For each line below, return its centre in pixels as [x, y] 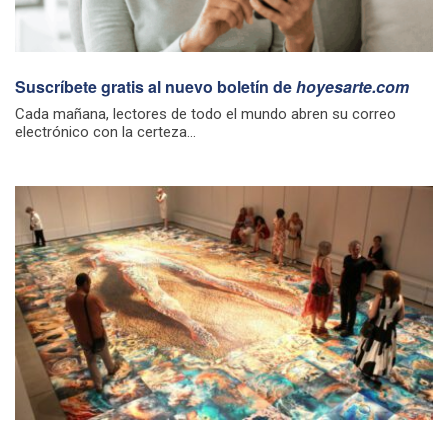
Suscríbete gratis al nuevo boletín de [155, 86]
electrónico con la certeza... [105, 131]
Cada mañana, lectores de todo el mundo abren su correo [205, 113]
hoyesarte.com [352, 86]
